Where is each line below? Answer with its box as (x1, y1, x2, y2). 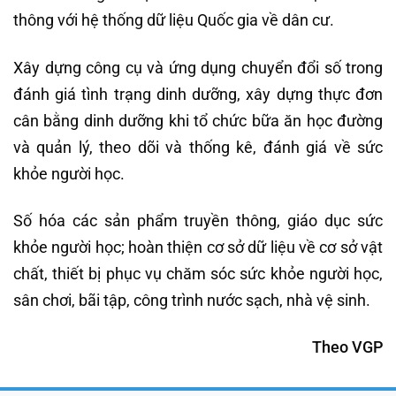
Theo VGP (312, 338, 383, 357)
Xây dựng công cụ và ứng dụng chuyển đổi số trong (13, 57, 383, 77)
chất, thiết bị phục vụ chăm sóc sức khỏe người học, (13, 264, 383, 283)
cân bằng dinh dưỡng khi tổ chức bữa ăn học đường (13, 110, 383, 130)
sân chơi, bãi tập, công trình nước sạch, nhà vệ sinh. (13, 291, 370, 309)
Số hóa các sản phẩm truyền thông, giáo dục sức (13, 211, 383, 230)
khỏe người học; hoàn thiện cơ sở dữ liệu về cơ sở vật (13, 238, 383, 256)
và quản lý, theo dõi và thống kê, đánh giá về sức (13, 137, 383, 156)
